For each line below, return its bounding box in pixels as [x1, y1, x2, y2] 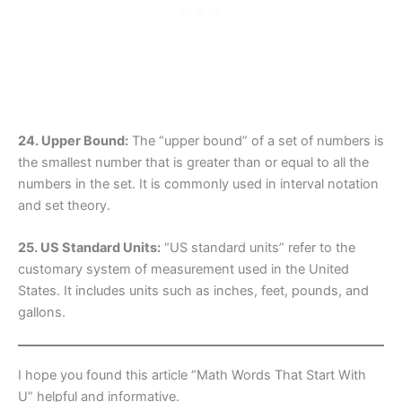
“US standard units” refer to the [161, 240, 355, 257]
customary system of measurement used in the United [18, 261, 349, 278]
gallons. [18, 304, 66, 321]
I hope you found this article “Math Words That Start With [18, 366, 366, 383]
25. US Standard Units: [18, 240, 161, 257]
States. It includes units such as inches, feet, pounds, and [18, 283, 369, 300]
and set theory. [18, 197, 110, 214]
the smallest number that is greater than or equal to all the [18, 153, 369, 170]
